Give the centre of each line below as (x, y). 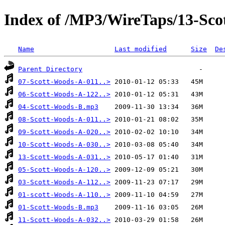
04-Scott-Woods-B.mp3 (58, 106)
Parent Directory (50, 69)
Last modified (141, 49)
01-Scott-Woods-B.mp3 (58, 207)
